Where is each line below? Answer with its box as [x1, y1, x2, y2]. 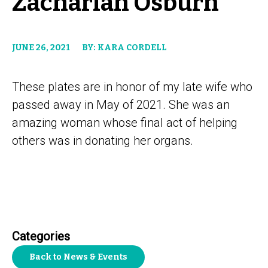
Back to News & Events [29, 251, 127, 262]
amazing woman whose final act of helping [12, 115, 237, 130]
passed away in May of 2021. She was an [12, 97, 230, 112]
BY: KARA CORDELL [82, 42, 167, 53]
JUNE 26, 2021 [12, 42, 70, 53]
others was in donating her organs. [12, 133, 193, 148]
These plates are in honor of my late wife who [12, 79, 252, 94]
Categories [12, 229, 70, 243]
